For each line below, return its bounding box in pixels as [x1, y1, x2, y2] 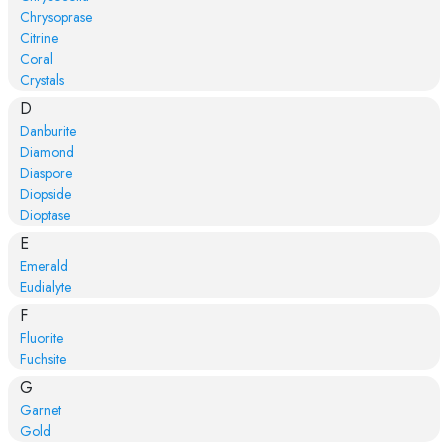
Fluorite [19, 327, 63, 348]
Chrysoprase [19, 6, 92, 27]
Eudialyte [19, 276, 71, 297]
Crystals [19, 69, 64, 90]
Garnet [19, 399, 61, 420]
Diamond [19, 141, 74, 162]
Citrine [19, 27, 58, 48]
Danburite [19, 120, 76, 141]
